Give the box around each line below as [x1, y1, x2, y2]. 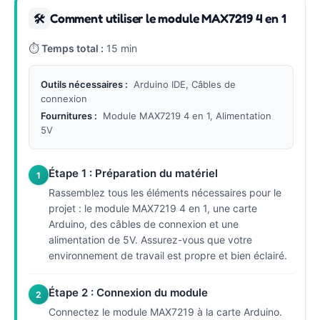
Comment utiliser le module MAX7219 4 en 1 [50, 11, 286, 26]
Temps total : [41, 42, 104, 54]
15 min [104, 42, 137, 54]
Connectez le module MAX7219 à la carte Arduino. [49, 306, 282, 318]
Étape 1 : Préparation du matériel [49, 166, 218, 180]
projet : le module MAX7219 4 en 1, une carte [49, 202, 257, 214]
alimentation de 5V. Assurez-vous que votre [49, 234, 252, 246]
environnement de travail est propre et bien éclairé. [49, 249, 287, 261]
